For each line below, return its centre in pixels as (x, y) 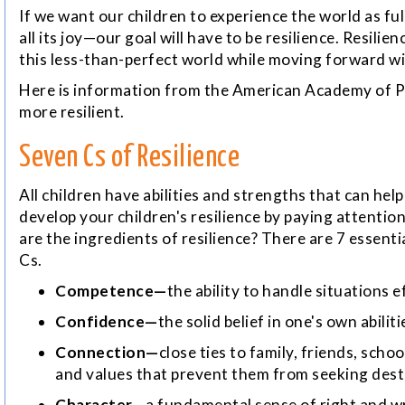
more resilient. (72, 112)
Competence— (111, 291)
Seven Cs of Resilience (129, 159)
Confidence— (107, 322)
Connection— (107, 353)
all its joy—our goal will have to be (142, 38)
